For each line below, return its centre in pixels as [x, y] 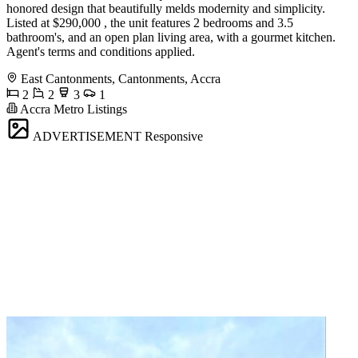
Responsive [174, 137]
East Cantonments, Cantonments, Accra [121, 79]
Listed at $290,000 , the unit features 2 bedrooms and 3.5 [150, 23]
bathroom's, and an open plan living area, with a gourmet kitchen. [171, 38]
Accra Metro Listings [72, 109]
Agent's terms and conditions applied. [101, 52]
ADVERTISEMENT [87, 137]
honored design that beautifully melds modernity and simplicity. [166, 9]
